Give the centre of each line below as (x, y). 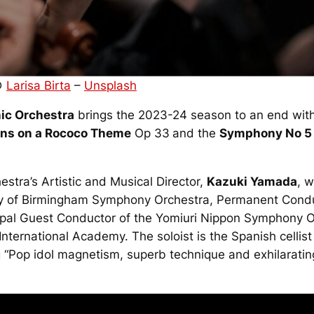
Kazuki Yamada (252, 182)
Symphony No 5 (265, 134)
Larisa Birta (38, 85)
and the (196, 134)
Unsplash (110, 85)
